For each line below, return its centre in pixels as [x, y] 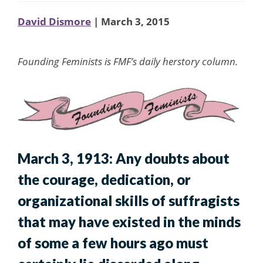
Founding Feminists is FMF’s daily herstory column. [128, 61]
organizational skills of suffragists [129, 201]
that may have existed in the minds [129, 222]
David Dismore [54, 21]
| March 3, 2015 [130, 21]
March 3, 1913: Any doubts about [124, 159]
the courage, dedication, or [104, 180]
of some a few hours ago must [113, 243]
